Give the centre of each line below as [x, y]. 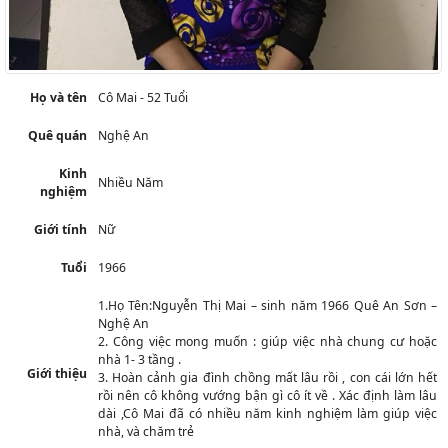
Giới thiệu [57, 373]
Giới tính [60, 229]
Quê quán [57, 135]
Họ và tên [58, 97]
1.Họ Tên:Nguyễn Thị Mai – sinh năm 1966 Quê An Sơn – [267, 305]
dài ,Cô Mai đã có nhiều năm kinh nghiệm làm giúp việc [267, 413]
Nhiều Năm [130, 182]
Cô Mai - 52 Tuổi [143, 97]
